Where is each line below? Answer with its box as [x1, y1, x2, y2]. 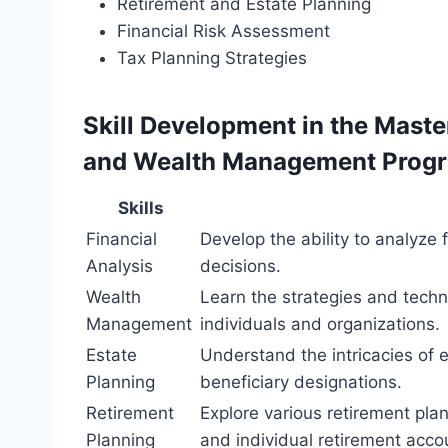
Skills [118, 198, 164, 219]
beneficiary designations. [200, 372, 402, 393]
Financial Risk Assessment [117, 21, 330, 42]
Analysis [86, 256, 153, 277]
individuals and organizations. [200, 314, 440, 335]
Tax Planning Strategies [117, 48, 307, 69]
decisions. [200, 256, 281, 277]
